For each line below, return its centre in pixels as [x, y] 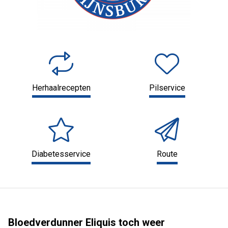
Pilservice [167, 88]
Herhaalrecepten [61, 88]
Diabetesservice [61, 154]
